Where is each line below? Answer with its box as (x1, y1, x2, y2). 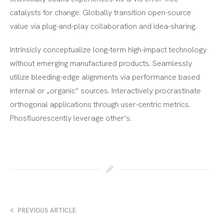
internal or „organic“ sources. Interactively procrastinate (10, 85, 201, 96)
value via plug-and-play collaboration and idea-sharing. (10, 21, 197, 31)
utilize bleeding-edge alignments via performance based (10, 71, 200, 82)
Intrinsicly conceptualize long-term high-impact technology (10, 44, 207, 55)
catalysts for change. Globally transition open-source (10, 7, 191, 18)
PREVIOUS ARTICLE (16, 206, 76, 215)
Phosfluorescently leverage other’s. (10, 112, 131, 123)
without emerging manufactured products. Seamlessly (10, 58, 192, 68)
